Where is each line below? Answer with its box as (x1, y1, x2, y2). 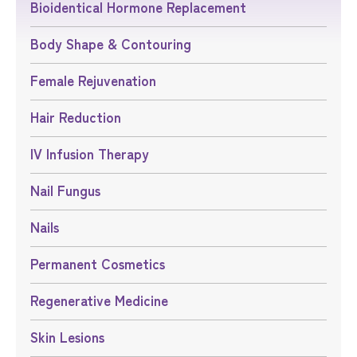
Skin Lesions (37, 327, 104, 347)
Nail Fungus (39, 180, 100, 201)
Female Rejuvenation (37, 70, 156, 91)
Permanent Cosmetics (37, 253, 165, 274)
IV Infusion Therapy (33, 143, 149, 164)
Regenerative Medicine (37, 290, 168, 311)
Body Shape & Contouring (38, 33, 191, 54)
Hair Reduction (38, 107, 121, 127)
